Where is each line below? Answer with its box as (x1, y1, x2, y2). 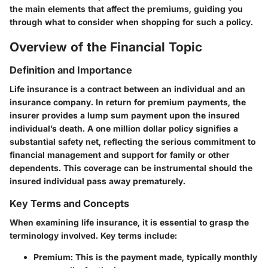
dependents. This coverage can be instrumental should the (10, 163, 252, 173)
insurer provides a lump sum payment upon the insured (10, 110, 240, 121)
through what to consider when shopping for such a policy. (10, 16, 253, 27)
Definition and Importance (10, 64, 132, 76)
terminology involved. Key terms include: (10, 230, 177, 241)
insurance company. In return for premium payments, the (10, 97, 246, 108)
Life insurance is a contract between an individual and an (10, 84, 245, 95)
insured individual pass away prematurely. (10, 176, 185, 187)
